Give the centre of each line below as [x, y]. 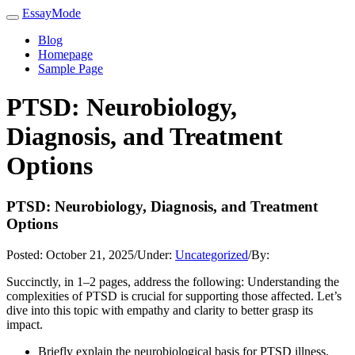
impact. [25, 324]
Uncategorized [212, 254]
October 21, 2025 [90, 254]
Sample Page [71, 69]
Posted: [26, 254]
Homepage [65, 54]
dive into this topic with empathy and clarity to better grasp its [160, 310]
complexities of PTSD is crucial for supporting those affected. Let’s [174, 296]
